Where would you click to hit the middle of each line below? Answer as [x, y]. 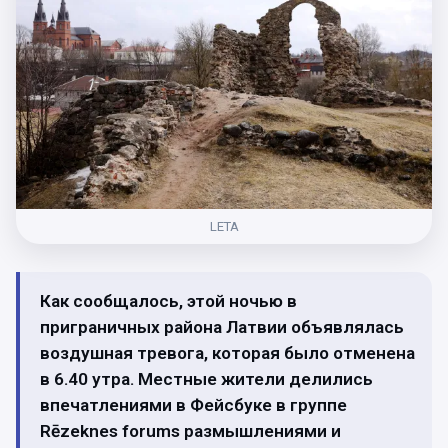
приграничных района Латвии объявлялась [222, 326]
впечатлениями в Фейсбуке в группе [193, 404]
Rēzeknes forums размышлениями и [190, 430]
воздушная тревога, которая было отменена [227, 352]
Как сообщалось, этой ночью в [168, 300]
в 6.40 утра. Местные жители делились [206, 378]
